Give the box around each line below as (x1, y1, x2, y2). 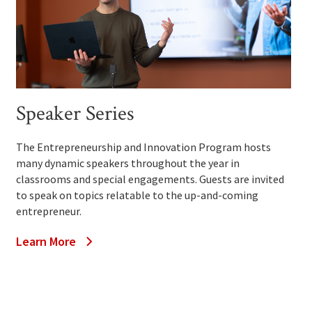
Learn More (16, 233, 77, 250)
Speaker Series (16, 100, 135, 128)
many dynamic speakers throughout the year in (16, 156, 240, 171)
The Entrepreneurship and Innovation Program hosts (16, 140, 272, 155)
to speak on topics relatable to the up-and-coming (16, 188, 259, 203)
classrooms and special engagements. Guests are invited (16, 172, 285, 187)
